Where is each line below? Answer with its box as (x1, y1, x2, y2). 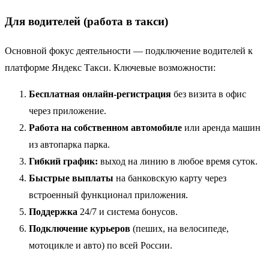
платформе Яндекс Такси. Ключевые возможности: (5, 62, 216, 73)
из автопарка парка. (29, 139, 110, 150)
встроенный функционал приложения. (29, 190, 188, 201)
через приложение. (29, 106, 106, 116)
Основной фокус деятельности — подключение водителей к (5, 46, 253, 56)
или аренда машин (182, 122, 261, 133)
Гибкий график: (29, 156, 98, 167)
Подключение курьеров (29, 223, 130, 234)
